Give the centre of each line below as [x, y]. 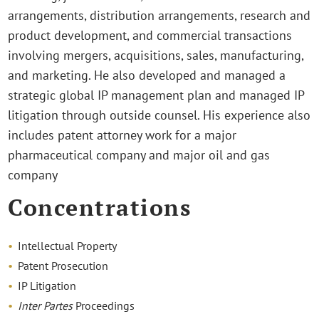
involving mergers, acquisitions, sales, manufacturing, [156, 55]
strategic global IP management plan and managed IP [156, 95]
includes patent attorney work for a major [122, 135]
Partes [58, 306]
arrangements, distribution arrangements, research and [159, 15]
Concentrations [100, 208]
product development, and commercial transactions [150, 35]
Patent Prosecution [63, 266]
